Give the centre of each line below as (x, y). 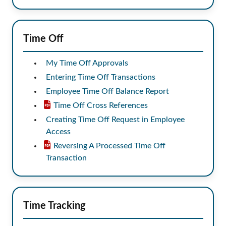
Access (58, 131)
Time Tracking (54, 206)
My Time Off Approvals (87, 63)
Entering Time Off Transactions (100, 77)
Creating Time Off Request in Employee (115, 119)
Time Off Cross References (100, 105)
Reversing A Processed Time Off (109, 146)
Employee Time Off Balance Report (107, 91)
